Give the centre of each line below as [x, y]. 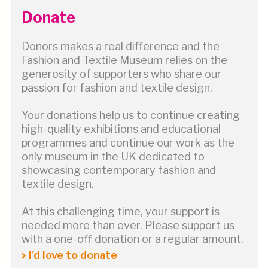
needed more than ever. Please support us [128, 225]
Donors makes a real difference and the [120, 46]
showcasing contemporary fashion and [118, 170]
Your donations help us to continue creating [130, 115]
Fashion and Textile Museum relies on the [124, 60]
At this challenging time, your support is [120, 211]
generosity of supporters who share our [121, 74]
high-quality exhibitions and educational [121, 129]
